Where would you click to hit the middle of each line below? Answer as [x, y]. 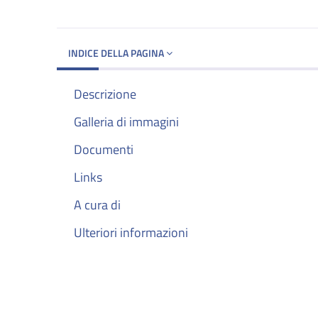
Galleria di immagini [126, 121]
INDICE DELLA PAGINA [117, 53]
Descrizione [105, 94]
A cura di [97, 205]
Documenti [104, 149]
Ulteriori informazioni [131, 233]
